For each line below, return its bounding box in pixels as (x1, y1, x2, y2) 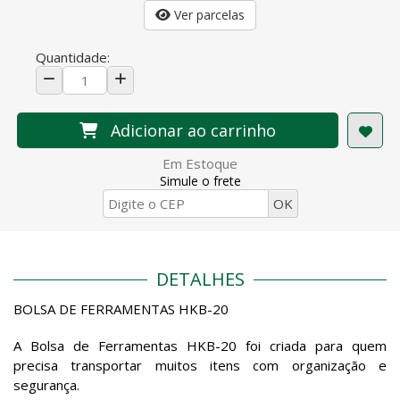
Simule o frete (159, 172, 241, 189)
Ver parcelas (171, 6, 245, 23)
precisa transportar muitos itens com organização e (13, 356, 387, 374)
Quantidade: (36, 48, 110, 66)
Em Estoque (162, 154, 237, 172)
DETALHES (155, 267, 245, 291)
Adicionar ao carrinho (102, 120, 276, 141)
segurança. (13, 376, 79, 394)
